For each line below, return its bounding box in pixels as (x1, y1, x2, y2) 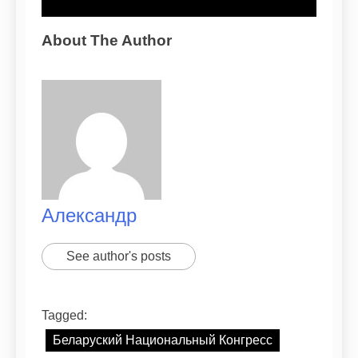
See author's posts (66, 249, 171, 264)
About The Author (42, 31, 172, 49)
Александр (42, 205, 137, 227)
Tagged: (42, 308, 87, 323)
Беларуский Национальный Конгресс (53, 333, 272, 348)
